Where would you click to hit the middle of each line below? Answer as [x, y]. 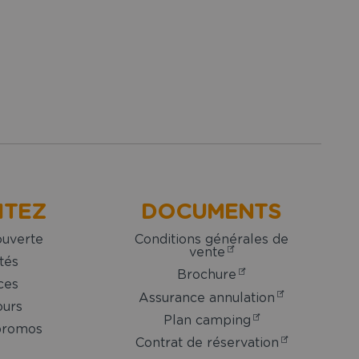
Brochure [207, 275]
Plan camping [207, 320]
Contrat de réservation [207, 343]
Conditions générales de [211, 239]
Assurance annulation [207, 298]
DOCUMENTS [211, 212]
